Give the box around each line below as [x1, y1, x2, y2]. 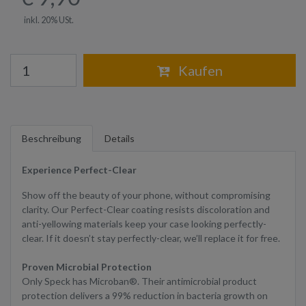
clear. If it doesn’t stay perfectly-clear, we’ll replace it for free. [22, 232, 280, 245]
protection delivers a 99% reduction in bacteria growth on [22, 290, 268, 302]
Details [105, 133, 135, 145]
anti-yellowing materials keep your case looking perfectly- [22, 218, 266, 230]
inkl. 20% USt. [24, 14, 74, 26]
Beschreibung [22, 133, 81, 145]
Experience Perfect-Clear [22, 164, 137, 176]
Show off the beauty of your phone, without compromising [22, 189, 270, 201]
